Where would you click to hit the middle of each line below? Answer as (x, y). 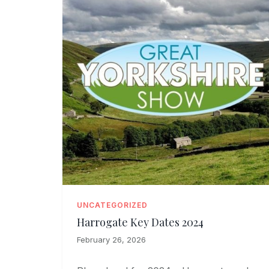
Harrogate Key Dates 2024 (140, 222)
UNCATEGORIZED (112, 205)
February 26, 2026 (111, 240)
